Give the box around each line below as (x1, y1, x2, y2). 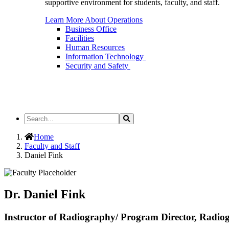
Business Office (65, 25, 117, 33)
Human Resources (65, 43, 125, 52)
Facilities (65, 34, 94, 42)
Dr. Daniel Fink (4, 187, 85, 201)
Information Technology (65, 52, 146, 61)
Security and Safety (65, 61, 130, 70)
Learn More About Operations (45, 15, 143, 24)
